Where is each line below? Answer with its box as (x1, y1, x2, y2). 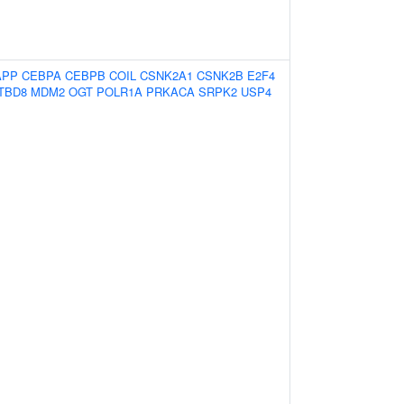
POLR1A (96, 83, 142, 100)
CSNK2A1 (140, 67, 193, 84)
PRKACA (146, 83, 195, 100)
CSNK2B (197, 67, 243, 84)
